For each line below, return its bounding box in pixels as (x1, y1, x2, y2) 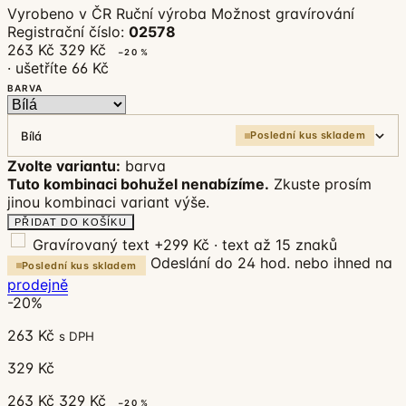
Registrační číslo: (7, 23, 129, 42)
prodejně (7, 275, 68, 295)
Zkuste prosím (274, 175, 372, 194)
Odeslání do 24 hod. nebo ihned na (150, 254, 392, 273)
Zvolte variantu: (7, 157, 121, 176)
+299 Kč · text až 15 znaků (154, 236, 337, 255)
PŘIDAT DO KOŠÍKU (14, 217, 128, 228)
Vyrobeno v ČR (7, 5, 111, 24)
